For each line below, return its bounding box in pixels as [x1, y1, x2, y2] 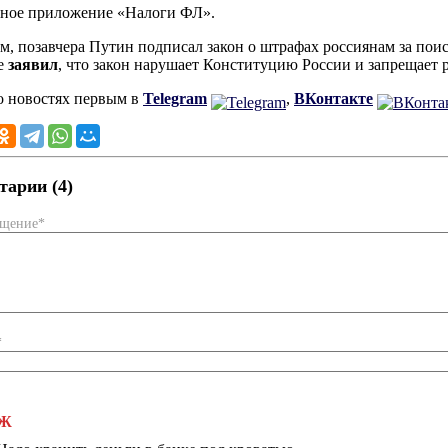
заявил [8, 56, 58, 73]
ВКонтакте [294, 90, 373, 107]
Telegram [143, 90, 207, 107]
